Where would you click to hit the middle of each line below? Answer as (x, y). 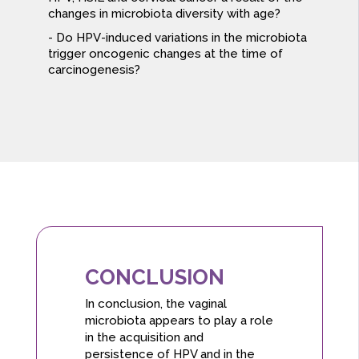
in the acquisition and (144, 338)
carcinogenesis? (94, 70)
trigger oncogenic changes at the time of (165, 54)
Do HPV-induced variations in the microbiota (181, 38)
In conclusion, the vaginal (155, 304)
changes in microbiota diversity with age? (164, 14)
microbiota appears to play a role (179, 321)
